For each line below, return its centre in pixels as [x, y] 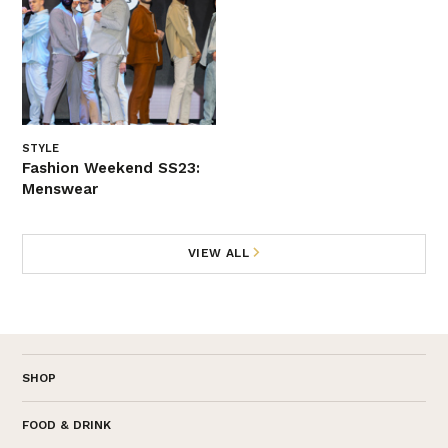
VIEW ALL [218, 253]
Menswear [60, 189]
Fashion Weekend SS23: [111, 168]
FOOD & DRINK [67, 425]
